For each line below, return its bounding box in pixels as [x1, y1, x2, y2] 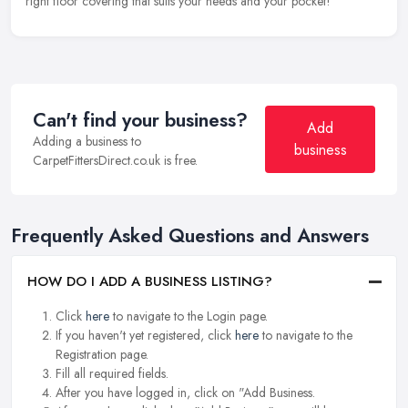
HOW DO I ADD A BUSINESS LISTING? [27, 271, 272, 292]
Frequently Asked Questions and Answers [11, 222, 369, 250]
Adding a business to [33, 132, 141, 151]
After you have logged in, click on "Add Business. [56, 383, 315, 403]
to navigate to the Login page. [109, 307, 268, 326]
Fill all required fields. [56, 364, 168, 383]
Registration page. [56, 345, 148, 364]
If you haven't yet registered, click [56, 326, 235, 345]
